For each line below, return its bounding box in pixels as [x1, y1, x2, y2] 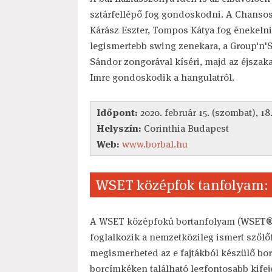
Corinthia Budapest [141, 121, 229, 135]
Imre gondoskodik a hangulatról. [89, 70, 234, 84]
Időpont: [96, 106, 138, 119]
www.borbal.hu [121, 137, 188, 151]
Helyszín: [96, 121, 141, 135]
